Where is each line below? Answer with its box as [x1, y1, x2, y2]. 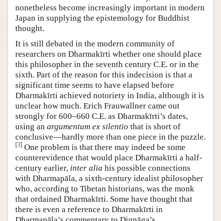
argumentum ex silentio [47, 121, 128, 131]
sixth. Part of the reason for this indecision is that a [15, 70, 192, 79]
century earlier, [15, 163, 70, 173]
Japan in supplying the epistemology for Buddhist [15, 13, 189, 23]
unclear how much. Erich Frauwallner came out [15, 101, 180, 110]
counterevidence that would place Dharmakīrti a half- [15, 152, 202, 162]
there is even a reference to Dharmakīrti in [15, 204, 163, 214]
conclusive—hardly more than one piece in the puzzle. [15, 132, 206, 142]
